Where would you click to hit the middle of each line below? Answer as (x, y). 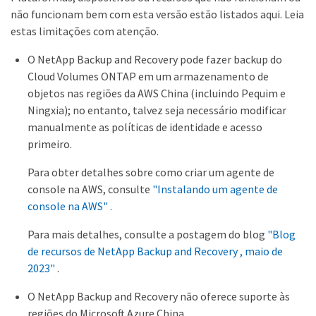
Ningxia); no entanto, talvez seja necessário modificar (157, 110)
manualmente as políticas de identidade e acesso (145, 127)
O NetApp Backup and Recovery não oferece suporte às (159, 296)
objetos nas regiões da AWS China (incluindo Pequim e (157, 93)
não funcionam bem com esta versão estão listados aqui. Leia (157, 14)
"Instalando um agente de (215, 189)
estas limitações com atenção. (85, 31)
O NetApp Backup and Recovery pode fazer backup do (155, 59)
